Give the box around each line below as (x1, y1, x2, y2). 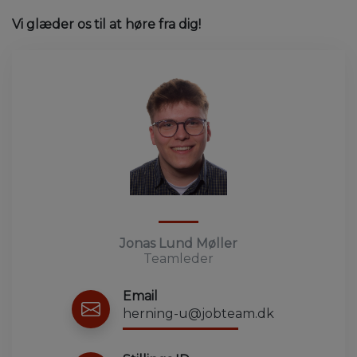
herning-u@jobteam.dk (123, 305, 274, 321)
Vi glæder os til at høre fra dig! (12, 16, 201, 32)
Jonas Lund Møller (120, 235, 237, 251)
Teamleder (143, 250, 214, 266)
